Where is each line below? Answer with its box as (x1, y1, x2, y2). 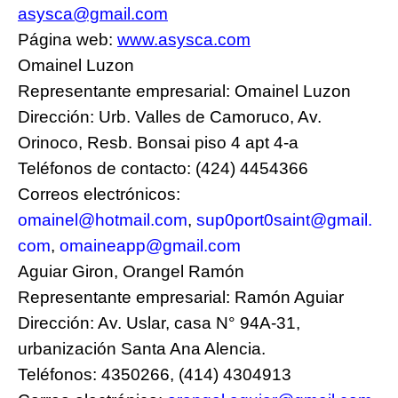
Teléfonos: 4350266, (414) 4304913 (18, 364, 291, 384)
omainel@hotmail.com (18, 210, 187, 229)
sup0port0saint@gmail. (196, 210, 372, 229)
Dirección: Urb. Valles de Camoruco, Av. (18, 107, 322, 126)
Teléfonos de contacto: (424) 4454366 (18, 158, 308, 178)
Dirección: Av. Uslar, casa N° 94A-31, (18, 313, 300, 332)
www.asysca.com (117, 29, 251, 49)
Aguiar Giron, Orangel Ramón (18, 261, 244, 281)
